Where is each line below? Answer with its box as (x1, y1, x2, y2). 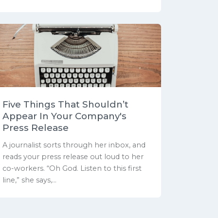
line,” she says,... (2, 175, 56, 184)
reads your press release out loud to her (2, 152, 144, 161)
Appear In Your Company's (2, 110, 127, 122)
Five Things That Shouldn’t (2, 98, 128, 110)
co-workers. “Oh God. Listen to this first (2, 163, 142, 173)
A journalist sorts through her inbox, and (2, 140, 145, 149)
